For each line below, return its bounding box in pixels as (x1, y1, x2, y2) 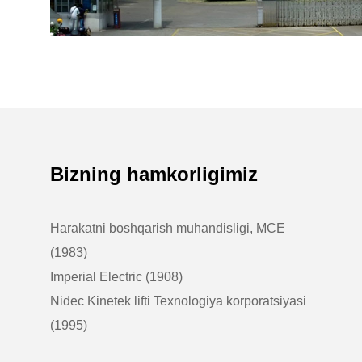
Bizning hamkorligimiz (50, 162, 258, 185)
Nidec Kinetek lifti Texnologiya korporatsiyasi (50, 293, 306, 308)
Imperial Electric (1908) (50, 269, 183, 284)
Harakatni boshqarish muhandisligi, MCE (50, 221, 285, 235)
